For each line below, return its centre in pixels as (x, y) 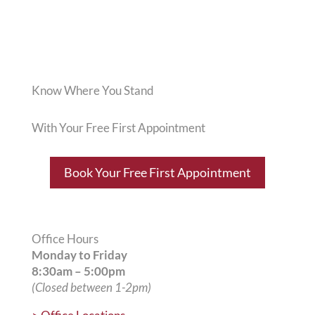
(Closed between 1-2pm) (91, 287)
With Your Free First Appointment (118, 128)
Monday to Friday (79, 255)
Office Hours (65, 238)
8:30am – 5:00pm (78, 271)
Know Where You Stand (92, 90)
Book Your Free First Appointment (157, 173)
